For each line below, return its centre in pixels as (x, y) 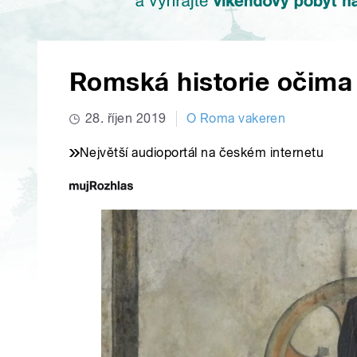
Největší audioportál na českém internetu (202, 153)
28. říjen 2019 (126, 119)
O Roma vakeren (236, 119)
